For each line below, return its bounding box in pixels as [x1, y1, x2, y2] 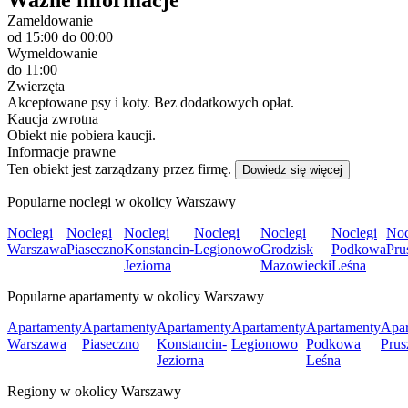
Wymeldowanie [7, 45, 97, 61]
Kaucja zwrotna [7, 110, 98, 127]
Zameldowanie [7, 12, 93, 28]
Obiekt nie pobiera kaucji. [7, 127, 156, 143]
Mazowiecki [260, 257, 331, 273]
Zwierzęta [7, 77, 65, 94]
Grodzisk [260, 240, 313, 257]
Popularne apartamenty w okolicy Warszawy [7, 288, 264, 304]
